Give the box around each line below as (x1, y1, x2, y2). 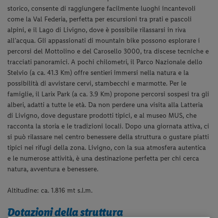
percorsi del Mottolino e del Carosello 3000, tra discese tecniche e (7, 47, 209, 55)
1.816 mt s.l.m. (51, 186, 93, 195)
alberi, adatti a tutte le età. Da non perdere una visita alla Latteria (7, 100, 203, 109)
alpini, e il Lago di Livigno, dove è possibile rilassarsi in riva (7, 25, 186, 34)
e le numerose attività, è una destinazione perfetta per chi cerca (7, 154, 200, 163)
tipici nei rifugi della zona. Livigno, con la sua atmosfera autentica (7, 143, 206, 152)
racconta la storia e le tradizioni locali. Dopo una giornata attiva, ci (7, 122, 210, 130)
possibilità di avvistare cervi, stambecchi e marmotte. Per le (7, 79, 187, 88)
